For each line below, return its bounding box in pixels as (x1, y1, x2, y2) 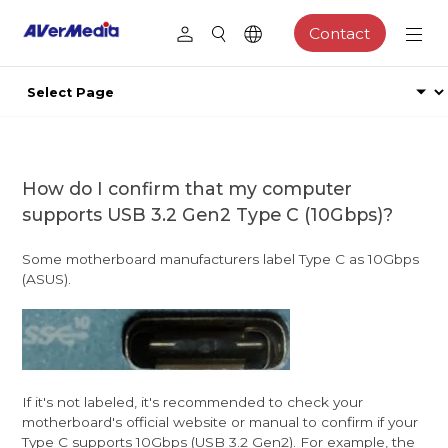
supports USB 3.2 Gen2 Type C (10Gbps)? (22, 203, 394, 225)
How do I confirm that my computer (22, 177, 353, 199)
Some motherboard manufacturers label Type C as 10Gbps (22, 250, 420, 267)
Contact (309, 23, 371, 43)
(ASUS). (22, 270, 72, 287)
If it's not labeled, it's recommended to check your (22, 393, 364, 410)
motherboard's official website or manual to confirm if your (22, 413, 419, 430)
